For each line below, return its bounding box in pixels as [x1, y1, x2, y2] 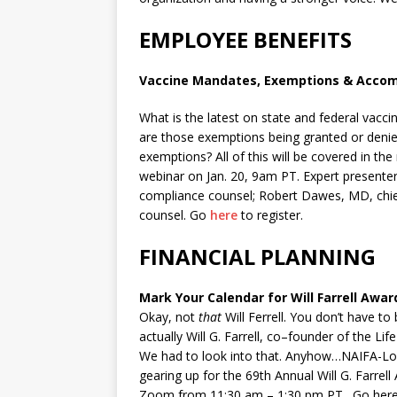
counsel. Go [139, 206, 210, 223]
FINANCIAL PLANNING [139, 242, 376, 271]
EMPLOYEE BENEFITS [139, 25, 352, 54]
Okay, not [139, 308, 198, 325]
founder [288, 328, 333, 345]
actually [139, 328, 186, 345]
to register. [237, 206, 303, 223]
